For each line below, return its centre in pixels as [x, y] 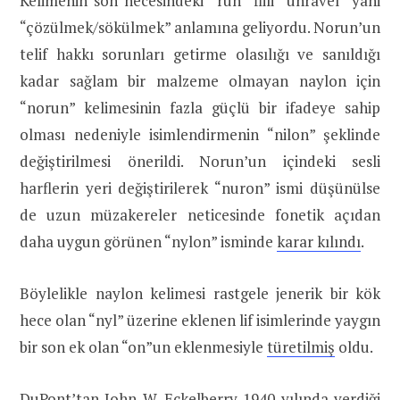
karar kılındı [319, 241]
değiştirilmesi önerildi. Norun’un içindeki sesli [200, 161]
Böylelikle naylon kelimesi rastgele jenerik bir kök [200, 293]
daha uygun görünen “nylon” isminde [148, 241]
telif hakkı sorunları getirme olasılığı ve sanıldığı [200, 54]
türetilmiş [301, 346]
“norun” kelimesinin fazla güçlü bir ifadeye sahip [200, 107]
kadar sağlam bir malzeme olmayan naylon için [200, 80]
